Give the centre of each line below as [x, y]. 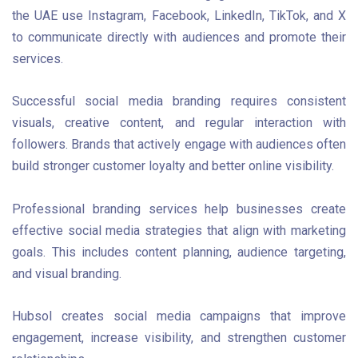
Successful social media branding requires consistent [179, 101]
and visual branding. [67, 273]
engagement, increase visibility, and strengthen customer [179, 338]
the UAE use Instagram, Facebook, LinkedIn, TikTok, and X [179, 15]
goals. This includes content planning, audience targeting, [179, 252]
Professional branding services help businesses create [179, 209]
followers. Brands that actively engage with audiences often [179, 145]
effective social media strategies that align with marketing [179, 230]
